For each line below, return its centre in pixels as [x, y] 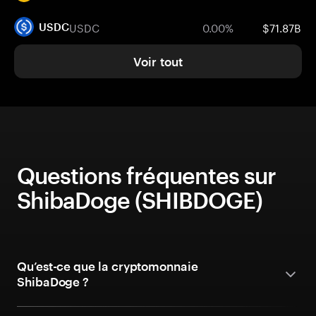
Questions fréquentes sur [146, 175]
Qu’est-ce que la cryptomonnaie [108, 266]
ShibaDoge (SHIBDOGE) [140, 200]
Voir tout [158, 61]
